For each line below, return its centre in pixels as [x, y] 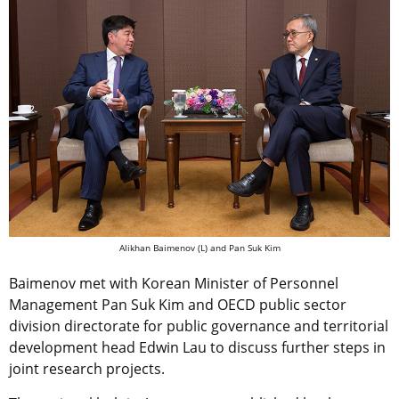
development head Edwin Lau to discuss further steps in [197, 347]
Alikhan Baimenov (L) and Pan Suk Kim [199, 247]
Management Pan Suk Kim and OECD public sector [178, 304]
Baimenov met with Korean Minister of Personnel [174, 283]
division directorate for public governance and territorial [199, 326]
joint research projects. [87, 368]
